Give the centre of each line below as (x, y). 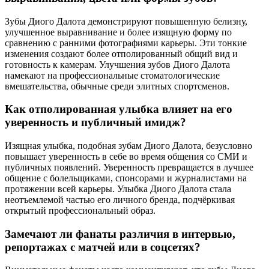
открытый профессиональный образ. (80, 211)
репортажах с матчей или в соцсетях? (103, 247)
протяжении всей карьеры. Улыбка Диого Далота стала (118, 189)
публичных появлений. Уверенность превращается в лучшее (129, 168)
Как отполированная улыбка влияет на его (119, 109)
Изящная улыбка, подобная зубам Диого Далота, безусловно (128, 146)
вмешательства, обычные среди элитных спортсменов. (117, 86)
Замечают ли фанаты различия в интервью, (120, 234)
